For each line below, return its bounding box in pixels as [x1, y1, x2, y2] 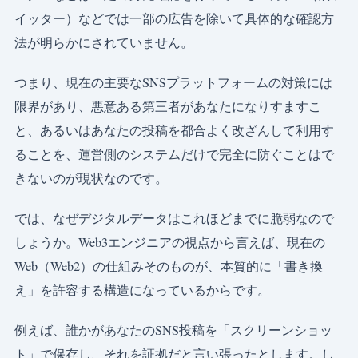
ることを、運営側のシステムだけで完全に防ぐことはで [14, 145, 334, 163]
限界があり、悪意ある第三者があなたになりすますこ [14, 97, 321, 115]
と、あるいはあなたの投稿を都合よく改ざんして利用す [14, 121, 334, 139]
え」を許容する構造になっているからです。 [14, 281, 270, 299]
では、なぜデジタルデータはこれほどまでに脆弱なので [14, 209, 334, 227]
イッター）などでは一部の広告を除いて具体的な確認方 [14, 10, 334, 27]
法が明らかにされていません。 [14, 34, 193, 51]
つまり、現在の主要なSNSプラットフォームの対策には [14, 74, 332, 91]
